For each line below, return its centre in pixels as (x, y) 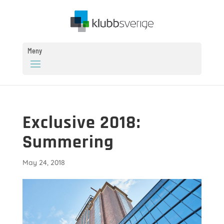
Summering (68, 142)
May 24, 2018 (43, 162)
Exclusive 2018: (81, 123)
